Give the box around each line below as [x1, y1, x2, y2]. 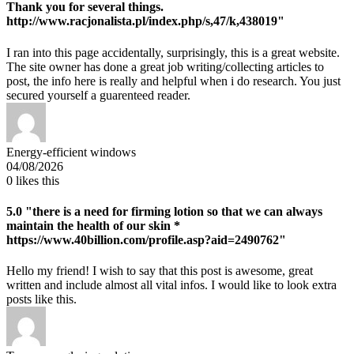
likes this [13, 173, 59, 187]
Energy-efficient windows [6, 145, 136, 159]
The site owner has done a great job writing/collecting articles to [6, 59, 324, 73]
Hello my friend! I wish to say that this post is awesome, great [6, 264, 313, 278]
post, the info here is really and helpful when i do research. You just [6, 73, 341, 88]
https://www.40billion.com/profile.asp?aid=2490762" [6, 232, 286, 247]
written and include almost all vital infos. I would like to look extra [6, 278, 337, 292]
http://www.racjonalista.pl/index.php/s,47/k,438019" [6, 14, 284, 28]
